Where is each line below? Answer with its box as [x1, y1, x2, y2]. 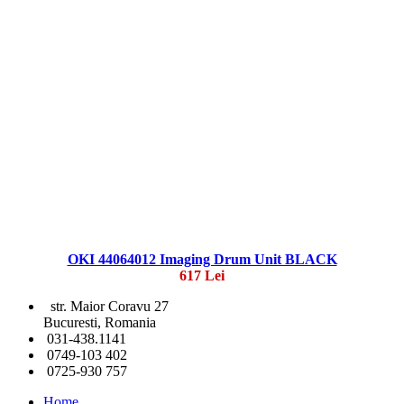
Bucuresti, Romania [43, 315, 156, 331]
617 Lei [179, 268, 225, 284]
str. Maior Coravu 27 [43, 298, 169, 315]
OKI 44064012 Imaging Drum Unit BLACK [67, 252, 337, 268]
